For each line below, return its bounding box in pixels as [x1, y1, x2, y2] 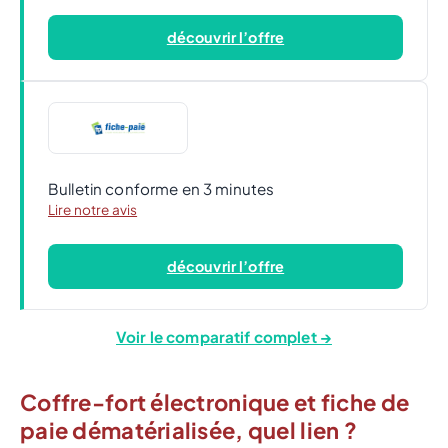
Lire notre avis [48, 201, 138, 219]
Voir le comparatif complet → [116, 327, 332, 347]
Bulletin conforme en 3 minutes [48, 179, 275, 199]
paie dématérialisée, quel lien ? [20, 416, 357, 445]
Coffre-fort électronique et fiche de [20, 388, 410, 417]
